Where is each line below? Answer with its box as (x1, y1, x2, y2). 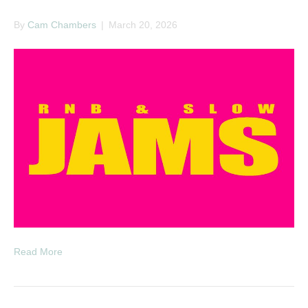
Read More (14, 245, 63, 257)
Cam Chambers (27, 19, 96, 31)
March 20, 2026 (109, 19, 177, 31)
